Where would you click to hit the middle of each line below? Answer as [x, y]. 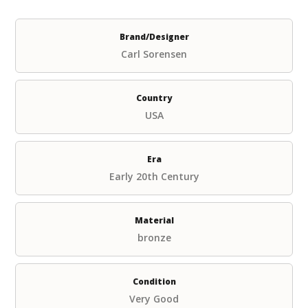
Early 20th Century [154, 177]
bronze [154, 238]
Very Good [154, 299]
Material [154, 221]
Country [154, 98]
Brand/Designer [154, 37]
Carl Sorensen [154, 54]
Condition [154, 282]
